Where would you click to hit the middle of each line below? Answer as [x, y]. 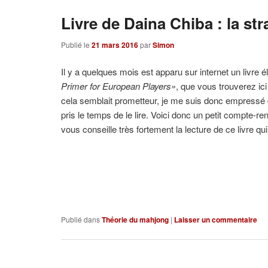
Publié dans [81, 220]
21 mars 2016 [115, 45]
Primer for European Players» [119, 86]
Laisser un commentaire [216, 220]
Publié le [77, 45]
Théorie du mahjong [135, 220]
